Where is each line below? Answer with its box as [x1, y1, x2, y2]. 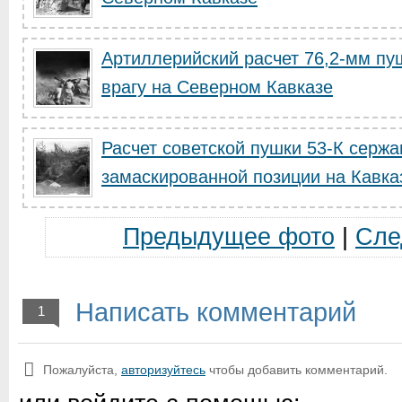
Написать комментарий [68, 298, 356, 327]
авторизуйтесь [121, 363, 205, 377]
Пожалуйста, [43, 363, 121, 377]
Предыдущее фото [122, 223, 335, 250]
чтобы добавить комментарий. [205, 363, 388, 377]
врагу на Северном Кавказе [101, 77, 333, 97]
